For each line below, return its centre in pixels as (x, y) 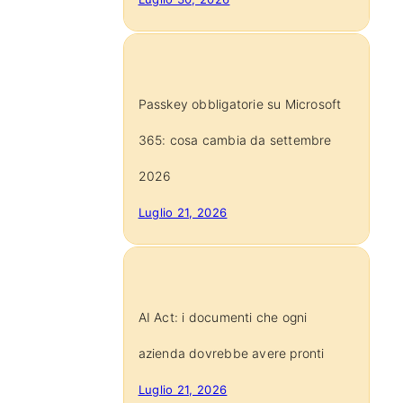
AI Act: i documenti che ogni (223, 318)
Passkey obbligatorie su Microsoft (240, 103)
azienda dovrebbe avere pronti (231, 354)
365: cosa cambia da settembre (235, 139)
